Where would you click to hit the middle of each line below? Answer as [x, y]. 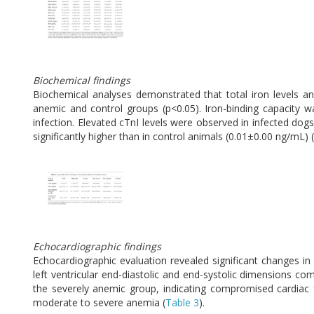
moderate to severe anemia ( [99, 303]
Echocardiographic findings [97, 247]
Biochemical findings [82, 80]
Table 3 [182, 303]
